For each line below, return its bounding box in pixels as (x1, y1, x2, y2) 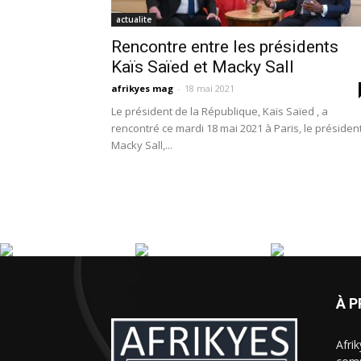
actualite (116, 14, 151, 25)
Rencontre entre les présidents (111, 37, 338, 56)
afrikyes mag (111, 82, 173, 94)
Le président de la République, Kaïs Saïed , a (111, 104, 328, 118)
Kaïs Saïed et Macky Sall (111, 57, 294, 77)
